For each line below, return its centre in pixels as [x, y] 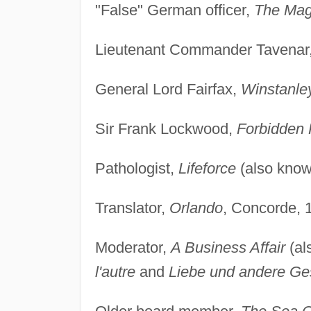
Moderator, [133, 247]
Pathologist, [136, 168]
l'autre [115, 271]
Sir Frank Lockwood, [166, 128]
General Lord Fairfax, [168, 89]
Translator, [132, 208]
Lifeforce [207, 168]
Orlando [196, 208]
